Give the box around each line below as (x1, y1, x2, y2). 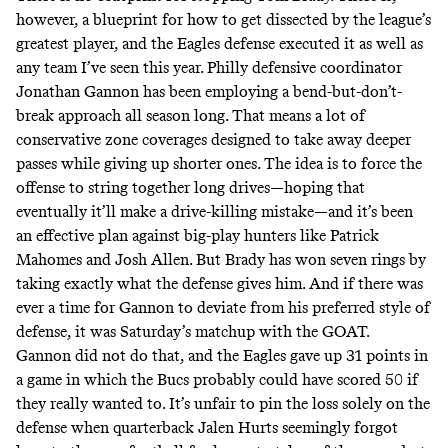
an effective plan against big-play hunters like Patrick (16, 225, 379, 245)
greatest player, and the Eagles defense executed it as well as (16, 33, 423, 53)
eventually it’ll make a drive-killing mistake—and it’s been (16, 201, 413, 221)
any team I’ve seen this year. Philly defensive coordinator (16, 57, 402, 77)
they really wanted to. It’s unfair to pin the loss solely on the (16, 393, 430, 413)
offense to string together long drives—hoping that (16, 177, 365, 197)
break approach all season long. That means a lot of (16, 105, 365, 125)
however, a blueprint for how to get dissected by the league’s (16, 9, 431, 29)
